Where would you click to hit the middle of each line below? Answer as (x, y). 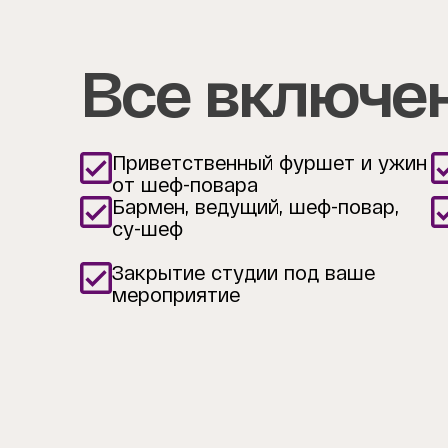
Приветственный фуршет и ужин (269, 162)
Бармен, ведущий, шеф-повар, (255, 206)
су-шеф (147, 228)
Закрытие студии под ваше (243, 272)
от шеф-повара (185, 184)
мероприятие (176, 294)
